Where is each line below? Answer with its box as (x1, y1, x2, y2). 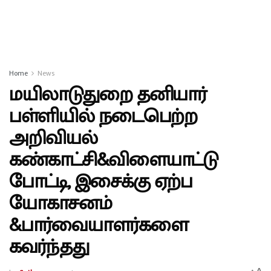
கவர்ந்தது (9, 231, 89, 263)
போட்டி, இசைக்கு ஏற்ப (9, 166, 192, 198)
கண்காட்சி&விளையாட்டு (9, 144, 218, 176)
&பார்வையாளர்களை (9, 209, 188, 241)
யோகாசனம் (9, 188, 112, 220)
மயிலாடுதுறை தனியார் (9, 79, 206, 111)
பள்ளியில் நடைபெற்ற (9, 100, 197, 132)
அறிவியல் (9, 122, 97, 154)
